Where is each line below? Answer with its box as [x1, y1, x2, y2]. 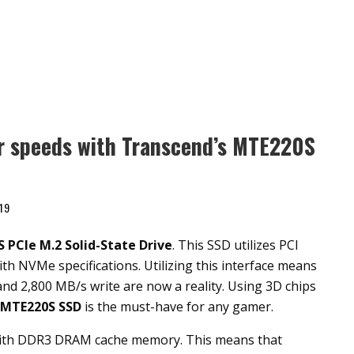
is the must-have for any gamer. [81, 298, 273, 315]
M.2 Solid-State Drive [40, 236, 172, 254]
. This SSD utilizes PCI [172, 236, 299, 254]
